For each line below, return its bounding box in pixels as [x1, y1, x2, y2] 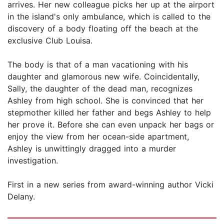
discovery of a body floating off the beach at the [7, 23, 198, 34]
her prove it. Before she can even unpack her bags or [7, 119, 214, 130]
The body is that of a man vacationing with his [7, 59, 188, 70]
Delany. [7, 191, 35, 202]
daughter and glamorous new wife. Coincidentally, [7, 71, 199, 82]
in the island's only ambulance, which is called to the [7, 11, 210, 22]
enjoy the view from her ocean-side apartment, [7, 131, 189, 142]
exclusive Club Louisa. [7, 35, 92, 46]
